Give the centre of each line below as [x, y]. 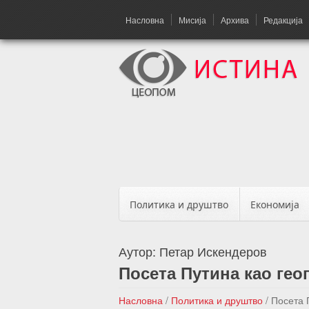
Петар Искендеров [213, 251]
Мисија [192, 20]
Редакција [283, 20]
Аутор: [139, 251]
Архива [235, 20]
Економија [275, 205]
